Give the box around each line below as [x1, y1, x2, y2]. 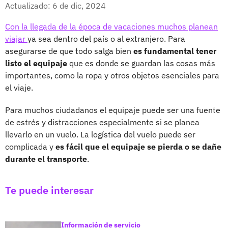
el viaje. [5, 82, 33, 93]
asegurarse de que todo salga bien [5, 45, 133, 56]
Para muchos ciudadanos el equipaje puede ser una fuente [5, 104, 220, 115]
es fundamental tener [133, 45, 216, 56]
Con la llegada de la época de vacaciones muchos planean [5, 21, 218, 32]
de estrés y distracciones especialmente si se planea [5, 117, 199, 127]
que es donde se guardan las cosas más [67, 58, 215, 68]
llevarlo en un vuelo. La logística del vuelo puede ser [5, 129, 195, 139]
